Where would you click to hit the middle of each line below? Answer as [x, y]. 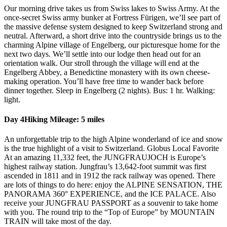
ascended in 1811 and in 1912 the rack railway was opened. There [110, 176]
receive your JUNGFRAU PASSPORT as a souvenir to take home [111, 203]
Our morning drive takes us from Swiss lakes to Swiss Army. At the [112, 8]
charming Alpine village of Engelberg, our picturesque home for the [112, 45]
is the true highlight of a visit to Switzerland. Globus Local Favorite [111, 148]
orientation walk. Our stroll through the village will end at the [102, 63]
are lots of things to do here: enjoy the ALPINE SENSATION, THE [113, 185]
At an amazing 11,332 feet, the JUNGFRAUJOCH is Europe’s [105, 158]
